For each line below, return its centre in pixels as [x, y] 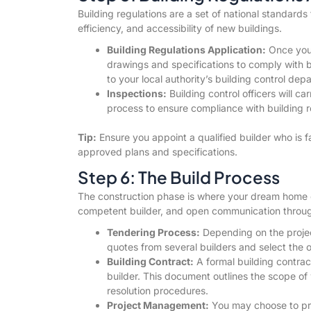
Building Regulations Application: [186, 49]
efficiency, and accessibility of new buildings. [179, 28]
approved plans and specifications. [157, 151]
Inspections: [136, 93]
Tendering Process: [153, 232]
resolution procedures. [157, 290]
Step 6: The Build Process [178, 177]
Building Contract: [150, 261]
